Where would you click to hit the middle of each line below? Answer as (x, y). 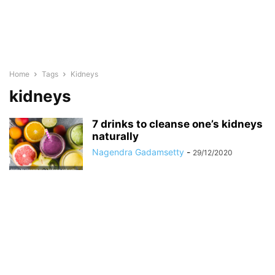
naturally (115, 136)
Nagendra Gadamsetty (138, 152)
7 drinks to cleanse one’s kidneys (177, 124)
